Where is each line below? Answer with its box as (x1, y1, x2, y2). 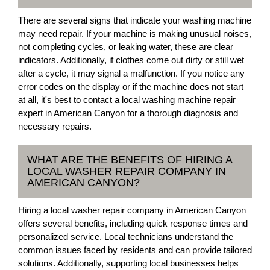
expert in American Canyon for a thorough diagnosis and (18, 108, 238, 118)
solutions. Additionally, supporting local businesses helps (18, 258, 239, 268)
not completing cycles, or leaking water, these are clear (18, 42, 233, 52)
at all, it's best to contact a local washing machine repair (18, 95, 236, 105)
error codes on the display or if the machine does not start (18, 81, 243, 92)
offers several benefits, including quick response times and (18, 218, 248, 228)
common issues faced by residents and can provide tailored (18, 245, 252, 255)
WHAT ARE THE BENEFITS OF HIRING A (27, 154, 233, 166)
